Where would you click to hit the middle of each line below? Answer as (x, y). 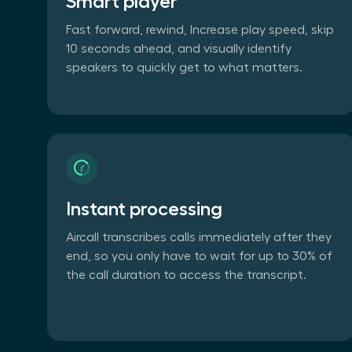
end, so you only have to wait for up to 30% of (200, 256)
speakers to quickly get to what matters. (185, 67)
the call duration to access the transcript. (187, 275)
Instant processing (145, 209)
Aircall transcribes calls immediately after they (199, 237)
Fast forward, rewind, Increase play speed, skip (200, 29)
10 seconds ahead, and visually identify (179, 48)
